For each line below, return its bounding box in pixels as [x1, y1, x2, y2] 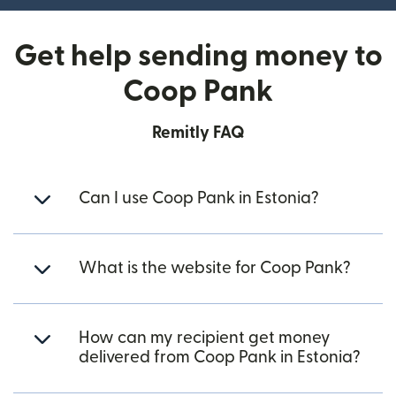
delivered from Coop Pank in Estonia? [79, 349, 361, 367]
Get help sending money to [13, 42, 383, 72]
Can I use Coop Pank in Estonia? [79, 190, 319, 208]
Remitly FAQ [151, 125, 245, 142]
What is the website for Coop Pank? [79, 260, 351, 278]
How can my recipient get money [79, 330, 331, 347]
